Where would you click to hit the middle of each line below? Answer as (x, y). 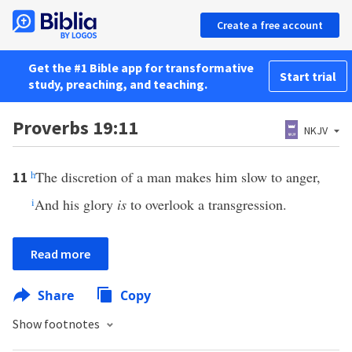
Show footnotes (57, 324)
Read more (60, 254)
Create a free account (270, 25)
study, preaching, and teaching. (118, 84)
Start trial (308, 76)
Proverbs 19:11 (75, 128)
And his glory (76, 204)
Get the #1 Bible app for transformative (141, 68)
